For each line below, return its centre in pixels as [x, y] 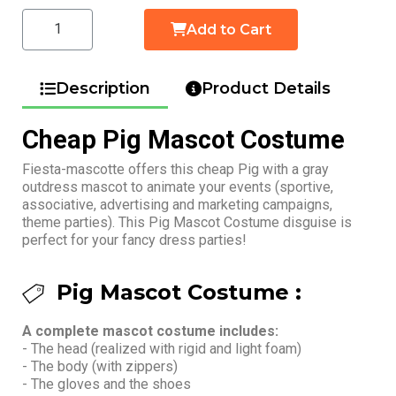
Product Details [266, 88]
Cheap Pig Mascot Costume [183, 139]
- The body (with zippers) [100, 366]
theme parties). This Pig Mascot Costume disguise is [187, 222]
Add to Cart [229, 29]
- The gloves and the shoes [107, 384]
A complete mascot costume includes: [150, 331]
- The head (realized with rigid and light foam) [162, 348]
